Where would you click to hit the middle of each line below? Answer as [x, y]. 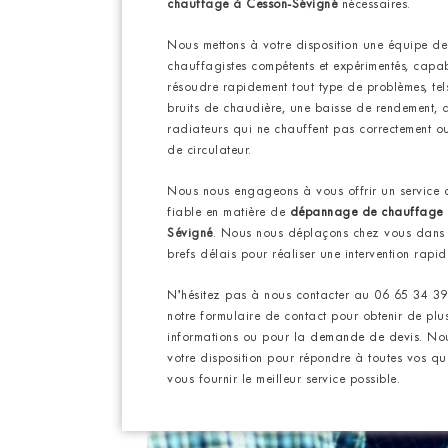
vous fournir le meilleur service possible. [283, 380]
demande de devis [364, 338]
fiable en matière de [228, 213]
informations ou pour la [236, 338]
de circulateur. [209, 151]
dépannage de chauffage [366, 213]
